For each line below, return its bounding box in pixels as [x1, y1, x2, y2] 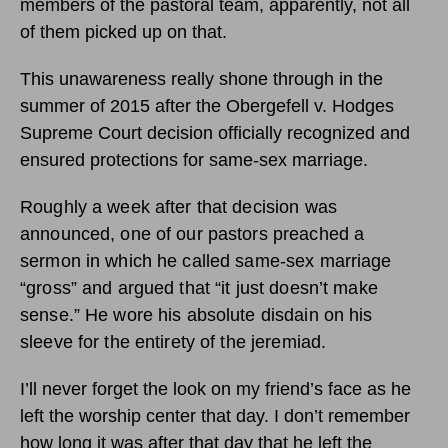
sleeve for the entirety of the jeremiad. [20, 331, 327, 352]
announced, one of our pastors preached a [20, 223, 365, 244]
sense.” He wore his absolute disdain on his [20, 304, 373, 325]
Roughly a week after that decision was [20, 196, 337, 217]
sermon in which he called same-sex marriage [20, 250, 392, 271]
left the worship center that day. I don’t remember [20, 405, 410, 426]
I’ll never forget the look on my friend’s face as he [20, 378, 411, 399]
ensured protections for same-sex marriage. [20, 149, 368, 170]
